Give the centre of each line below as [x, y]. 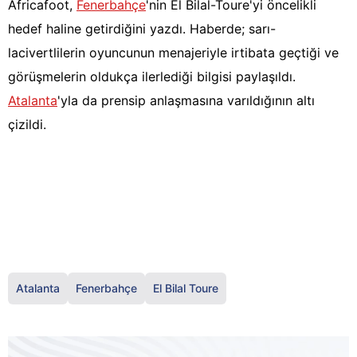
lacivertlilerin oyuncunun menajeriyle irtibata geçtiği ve [173, 53]
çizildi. [27, 125]
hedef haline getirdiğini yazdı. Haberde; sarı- [142, 29]
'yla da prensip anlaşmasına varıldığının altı [186, 101]
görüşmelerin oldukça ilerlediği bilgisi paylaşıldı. [152, 77]
